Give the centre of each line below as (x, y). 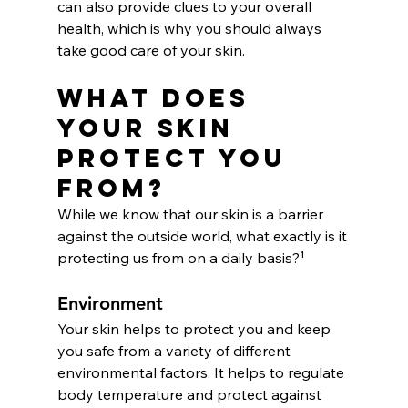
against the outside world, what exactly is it (204, 235)
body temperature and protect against (191, 394)
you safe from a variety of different (175, 350)
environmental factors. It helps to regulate (202, 372)
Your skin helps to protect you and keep (195, 328)
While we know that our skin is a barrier (192, 214)
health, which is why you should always (191, 28)
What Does (158, 97)
